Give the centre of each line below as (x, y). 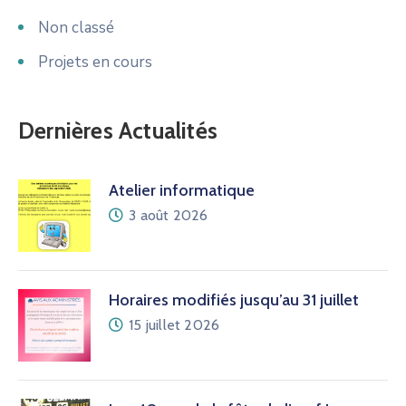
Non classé (76, 27)
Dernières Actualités (118, 130)
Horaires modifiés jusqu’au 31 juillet (234, 300)
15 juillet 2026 (174, 324)
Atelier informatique (182, 190)
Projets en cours (95, 62)
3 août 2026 (169, 215)
